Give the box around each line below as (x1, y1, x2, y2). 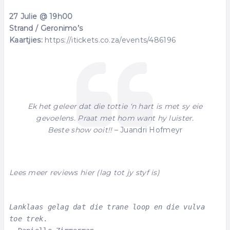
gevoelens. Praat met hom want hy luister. (36, 113, 194, 123)
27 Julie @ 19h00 (9, 11, 73, 21)
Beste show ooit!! (47, 125, 112, 135)
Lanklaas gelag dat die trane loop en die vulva (9, 202, 205, 211)
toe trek (9, 214, 44, 223)
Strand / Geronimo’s (9, 23, 83, 33)
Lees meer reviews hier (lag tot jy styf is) (9, 167, 160, 177)
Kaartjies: (9, 35, 43, 45)
